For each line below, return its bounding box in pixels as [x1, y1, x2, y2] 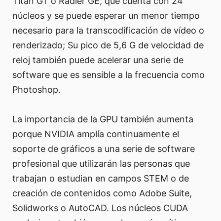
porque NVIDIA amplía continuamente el [12, 128, 179, 139]
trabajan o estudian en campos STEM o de [12, 173, 189, 184]
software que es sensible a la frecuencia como [12, 69, 205, 80]
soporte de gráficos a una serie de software [12, 143, 195, 154]
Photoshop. [12, 84, 61, 95]
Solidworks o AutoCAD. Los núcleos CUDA [12, 202, 188, 213]
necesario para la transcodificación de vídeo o [12, 25, 204, 36]
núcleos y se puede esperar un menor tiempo [12, 10, 200, 21]
